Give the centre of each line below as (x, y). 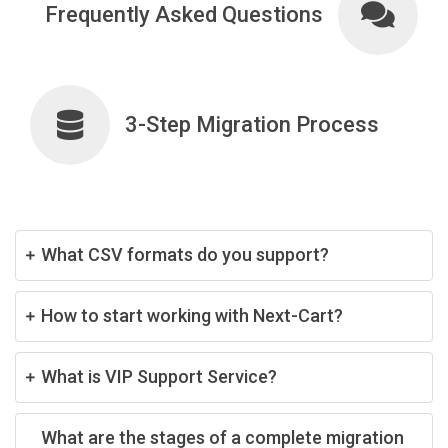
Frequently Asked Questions (184, 15)
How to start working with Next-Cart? (192, 315)
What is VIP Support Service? (159, 376)
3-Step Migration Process (252, 125)
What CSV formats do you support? (185, 254)
